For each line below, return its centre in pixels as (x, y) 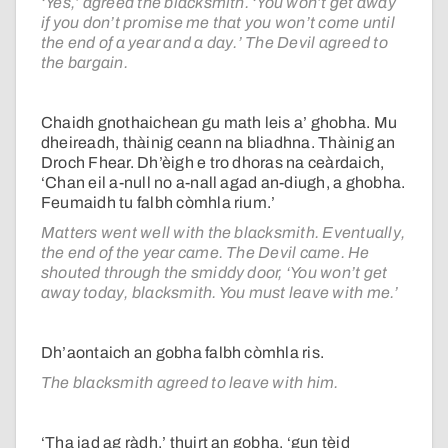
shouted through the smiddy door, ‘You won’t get (214, 273)
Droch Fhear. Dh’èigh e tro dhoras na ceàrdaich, (213, 163)
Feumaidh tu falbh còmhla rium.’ (158, 203)
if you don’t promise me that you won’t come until (218, 23)
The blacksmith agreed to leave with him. (190, 383)
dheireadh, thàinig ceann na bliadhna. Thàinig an (218, 143)
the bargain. (84, 63)
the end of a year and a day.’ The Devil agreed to (214, 43)
